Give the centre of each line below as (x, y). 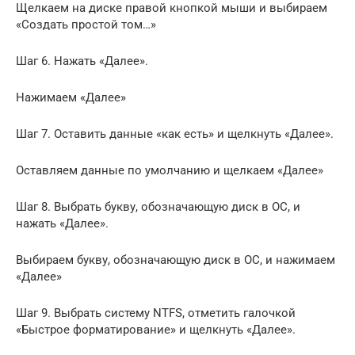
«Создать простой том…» (86, 24)
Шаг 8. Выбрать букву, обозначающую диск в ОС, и (158, 206)
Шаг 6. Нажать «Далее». (82, 61)
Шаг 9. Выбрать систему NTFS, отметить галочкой (156, 313)
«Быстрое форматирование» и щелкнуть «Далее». (156, 329)
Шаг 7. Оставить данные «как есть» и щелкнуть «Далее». (175, 134)
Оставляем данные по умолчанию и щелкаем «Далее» (170, 170)
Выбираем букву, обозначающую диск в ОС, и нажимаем (176, 260)
